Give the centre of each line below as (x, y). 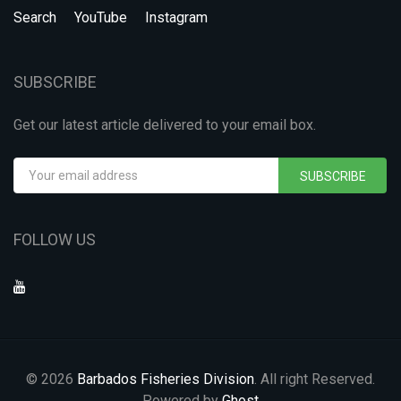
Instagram (176, 17)
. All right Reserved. (315, 379)
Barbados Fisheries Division (166, 379)
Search (35, 17)
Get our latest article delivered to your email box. (165, 125)
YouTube (101, 17)
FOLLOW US (55, 239)
